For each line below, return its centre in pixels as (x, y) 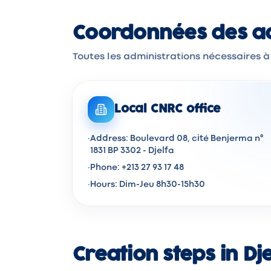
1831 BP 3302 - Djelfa (132, 151)
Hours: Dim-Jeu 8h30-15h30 (148, 184)
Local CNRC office (168, 109)
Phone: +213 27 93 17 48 (137, 168)
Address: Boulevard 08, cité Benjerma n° (177, 139)
